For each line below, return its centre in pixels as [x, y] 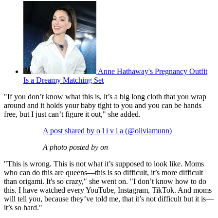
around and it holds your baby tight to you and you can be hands [103, 105]
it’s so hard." [23, 207]
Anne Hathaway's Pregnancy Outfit [153, 71]
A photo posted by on [75, 147]
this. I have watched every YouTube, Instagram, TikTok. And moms [108, 190]
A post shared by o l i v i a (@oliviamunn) [107, 130]
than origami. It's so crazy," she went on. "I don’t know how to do [105, 181]
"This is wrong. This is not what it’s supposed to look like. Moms [104, 163]
